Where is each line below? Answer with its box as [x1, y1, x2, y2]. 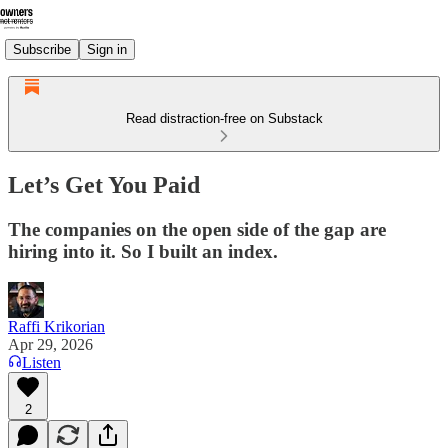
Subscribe [13, 41, 71, 57]
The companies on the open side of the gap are [8, 218, 386, 240]
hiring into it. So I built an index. [8, 240, 278, 262]
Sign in [87, 41, 127, 57]
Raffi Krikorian [8, 317, 105, 335]
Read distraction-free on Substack [125, 111, 323, 126]
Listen [22, 353, 61, 371]
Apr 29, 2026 [8, 335, 93, 353]
